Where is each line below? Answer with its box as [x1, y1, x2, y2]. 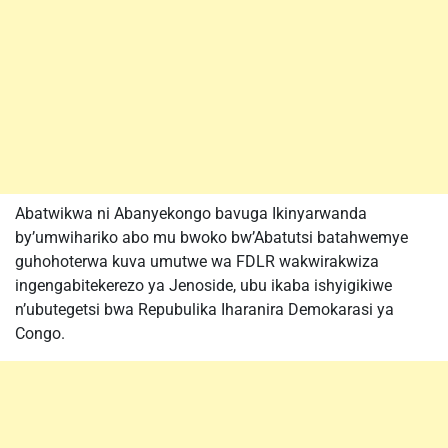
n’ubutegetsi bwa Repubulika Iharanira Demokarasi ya [15, 300, 394, 319]
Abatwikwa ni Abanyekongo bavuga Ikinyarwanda [15, 204, 367, 223]
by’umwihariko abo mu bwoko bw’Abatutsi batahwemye [15, 228, 408, 247]
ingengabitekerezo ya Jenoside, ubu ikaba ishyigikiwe [15, 276, 392, 295]
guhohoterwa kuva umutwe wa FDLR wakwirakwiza [15, 252, 379, 271]
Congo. [15, 324, 65, 343]
